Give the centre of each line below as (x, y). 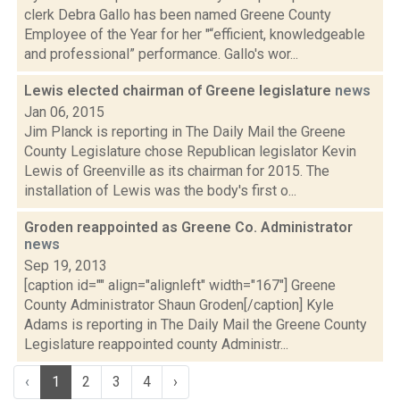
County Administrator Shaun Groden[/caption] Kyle (179, 305)
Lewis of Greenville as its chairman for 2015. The (177, 171)
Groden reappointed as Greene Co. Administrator (188, 227)
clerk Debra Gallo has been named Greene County (178, 15)
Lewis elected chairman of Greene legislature (179, 91)
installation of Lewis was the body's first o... (160, 191)
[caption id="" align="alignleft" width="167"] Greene (180, 285)
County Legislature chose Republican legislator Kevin (190, 151)
